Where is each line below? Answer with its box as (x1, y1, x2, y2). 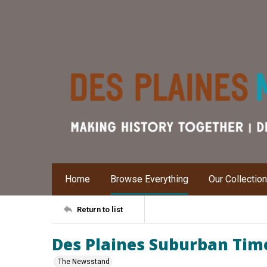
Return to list (77, 204, 123, 214)
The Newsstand (58, 257, 110, 266)
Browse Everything (110, 173, 188, 185)
